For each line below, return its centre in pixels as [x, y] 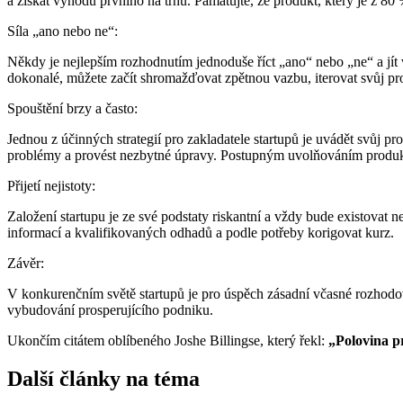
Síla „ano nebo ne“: [63, 31]
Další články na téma [103, 378]
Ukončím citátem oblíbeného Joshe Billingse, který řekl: [168, 340]
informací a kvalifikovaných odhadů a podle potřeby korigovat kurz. [201, 232]
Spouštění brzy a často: [72, 108]
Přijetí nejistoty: [51, 185]
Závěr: [26, 263]
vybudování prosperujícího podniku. [110, 309]
